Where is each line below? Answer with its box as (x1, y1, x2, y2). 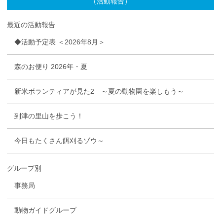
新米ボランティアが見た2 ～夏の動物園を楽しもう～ (14, 87, 184, 96)
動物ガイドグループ (14, 206, 76, 215)
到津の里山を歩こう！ (14, 112, 83, 120)
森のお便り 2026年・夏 (14, 63, 87, 71)
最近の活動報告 (7, 21, 55, 29)
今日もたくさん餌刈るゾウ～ (14, 137, 104, 145)
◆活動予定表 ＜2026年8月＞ (14, 38, 105, 46)
